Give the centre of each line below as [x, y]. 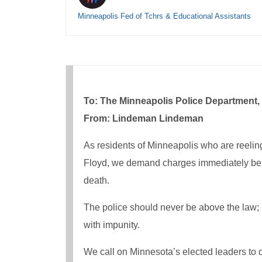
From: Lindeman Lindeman [144, 119]
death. [96, 181]
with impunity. [112, 225]
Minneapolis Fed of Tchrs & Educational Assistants [164, 16]
